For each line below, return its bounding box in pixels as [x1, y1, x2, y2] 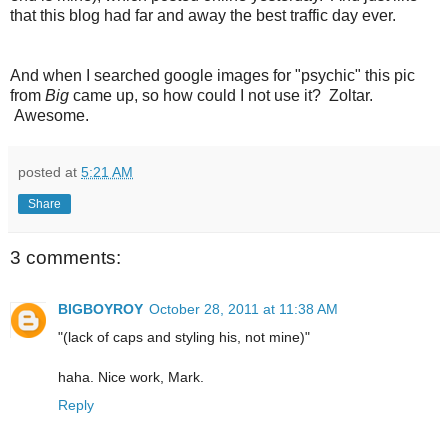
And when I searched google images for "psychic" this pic [10, 67, 415, 85]
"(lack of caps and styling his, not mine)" [58, 329, 310, 346]
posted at [18, 164, 81, 181]
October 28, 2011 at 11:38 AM [149, 301, 338, 318]
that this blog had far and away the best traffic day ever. [10, 7, 396, 25]
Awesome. [10, 107, 89, 125]
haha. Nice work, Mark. [58, 369, 204, 386]
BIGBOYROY [58, 301, 143, 318]
